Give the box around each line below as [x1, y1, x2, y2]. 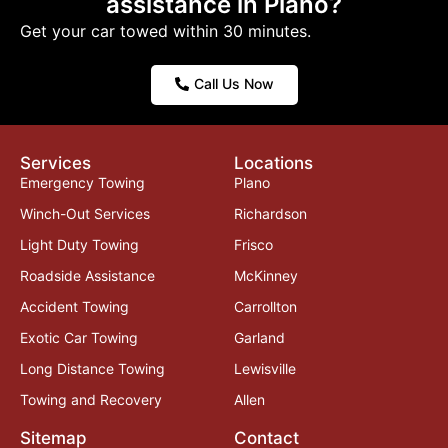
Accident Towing [20, 298, 129, 316]
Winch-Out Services [20, 205, 150, 223]
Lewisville [234, 360, 296, 378]
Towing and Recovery [20, 391, 162, 409]
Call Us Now [193, 75, 274, 93]
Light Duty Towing [20, 236, 139, 254]
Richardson [234, 205, 307, 223]
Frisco [234, 236, 273, 254]
